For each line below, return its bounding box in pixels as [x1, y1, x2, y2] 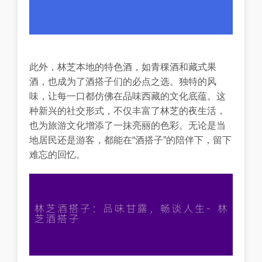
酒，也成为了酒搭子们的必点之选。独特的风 [29, 77, 216, 87]
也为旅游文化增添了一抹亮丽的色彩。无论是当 [29, 120, 226, 131]
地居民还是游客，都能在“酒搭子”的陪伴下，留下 [29, 135, 232, 146]
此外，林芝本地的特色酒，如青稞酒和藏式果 [29, 62, 216, 73]
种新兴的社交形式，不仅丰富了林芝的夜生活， [29, 106, 226, 116]
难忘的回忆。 [29, 150, 85, 160]
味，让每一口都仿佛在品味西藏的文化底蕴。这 [29, 91, 226, 102]
